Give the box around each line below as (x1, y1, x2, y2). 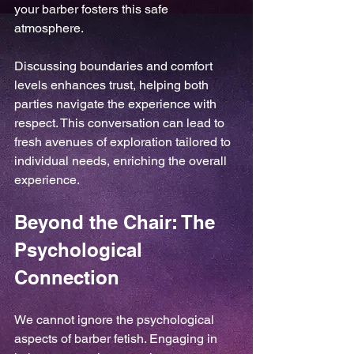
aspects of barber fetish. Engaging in (14, 331, 220, 346)
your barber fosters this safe (14, 2, 171, 17)
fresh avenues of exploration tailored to (14, 134, 234, 149)
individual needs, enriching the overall (14, 153, 230, 168)
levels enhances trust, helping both (14, 77, 212, 92)
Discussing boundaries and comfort (14, 58, 216, 73)
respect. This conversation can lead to (14, 115, 228, 130)
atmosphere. (14, 21, 84, 36)
